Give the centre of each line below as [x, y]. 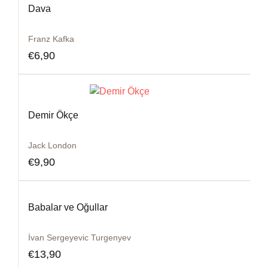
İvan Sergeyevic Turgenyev [80, 237]
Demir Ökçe [53, 115]
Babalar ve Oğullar [68, 207]
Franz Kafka [51, 39]
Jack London [52, 145]
